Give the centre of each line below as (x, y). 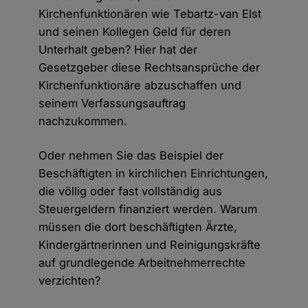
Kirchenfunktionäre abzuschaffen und (140, 86)
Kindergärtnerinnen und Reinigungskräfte (150, 245)
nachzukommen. (83, 121)
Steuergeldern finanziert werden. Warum (148, 209)
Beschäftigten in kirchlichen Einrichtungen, (154, 174)
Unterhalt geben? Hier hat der (118, 50)
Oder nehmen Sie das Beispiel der (131, 156)
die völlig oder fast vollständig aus (131, 191)
